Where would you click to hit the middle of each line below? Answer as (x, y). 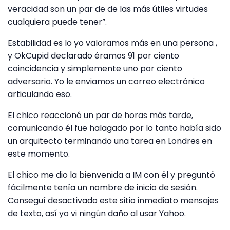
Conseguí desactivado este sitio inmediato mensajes (113, 201)
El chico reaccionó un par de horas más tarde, (100, 116)
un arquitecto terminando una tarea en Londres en (110, 141)
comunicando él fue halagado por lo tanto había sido (114, 128)
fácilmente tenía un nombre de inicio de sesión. (103, 188)
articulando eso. (40, 94)
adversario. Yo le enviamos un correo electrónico (106, 82)
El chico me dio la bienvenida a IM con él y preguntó (111, 175)
